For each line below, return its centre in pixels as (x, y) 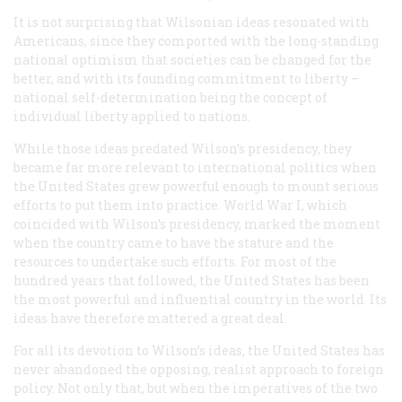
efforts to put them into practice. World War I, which (180, 205)
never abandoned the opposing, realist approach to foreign (199, 370)
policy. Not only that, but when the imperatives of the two (196, 389)
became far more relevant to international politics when (195, 168)
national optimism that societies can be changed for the (192, 60)
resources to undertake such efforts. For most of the (175, 262)
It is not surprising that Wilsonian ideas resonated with (192, 22)
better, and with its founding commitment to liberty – (186, 79)
